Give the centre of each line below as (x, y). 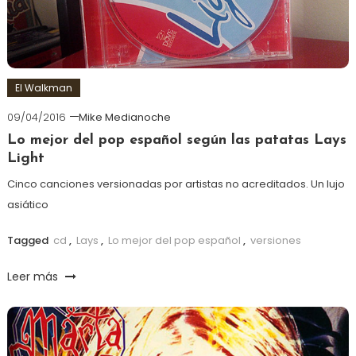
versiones (275, 240)
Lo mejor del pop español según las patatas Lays (176, 140)
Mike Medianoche (124, 117)
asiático (27, 204)
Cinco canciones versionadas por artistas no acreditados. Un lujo (176, 184)
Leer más (34, 276)
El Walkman (43, 87)
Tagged (29, 240)
